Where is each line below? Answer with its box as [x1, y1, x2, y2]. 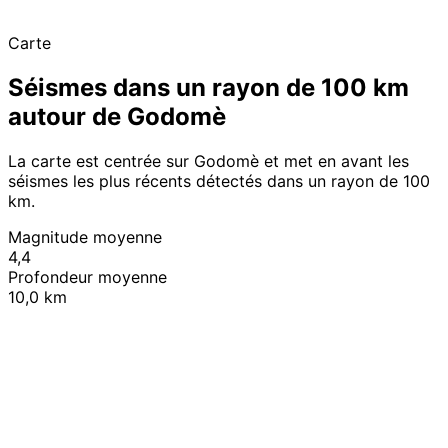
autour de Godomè [8, 101, 226, 131]
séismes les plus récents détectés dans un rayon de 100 [8, 170, 430, 191]
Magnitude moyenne [8, 226, 162, 247]
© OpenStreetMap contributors [267, 289, 435, 307]
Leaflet [221, 289, 261, 307]
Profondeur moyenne [8, 266, 167, 287]
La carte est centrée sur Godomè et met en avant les [8, 150, 409, 171]
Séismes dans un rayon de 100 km [8, 72, 409, 102]
